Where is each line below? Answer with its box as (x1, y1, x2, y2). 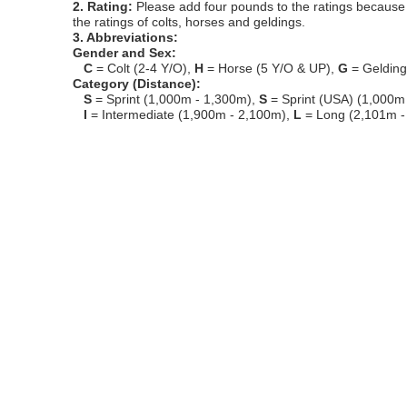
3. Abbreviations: (73, 30, 178, 45)
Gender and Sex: (73, 45, 176, 60)
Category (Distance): (73, 76, 201, 91)
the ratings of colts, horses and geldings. (73, 15, 305, 29)
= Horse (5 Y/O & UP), (203, 61, 338, 75)
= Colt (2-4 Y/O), (93, 61, 194, 75)
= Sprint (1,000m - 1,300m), (92, 92, 259, 106)
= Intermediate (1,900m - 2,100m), (87, 107, 293, 122)
